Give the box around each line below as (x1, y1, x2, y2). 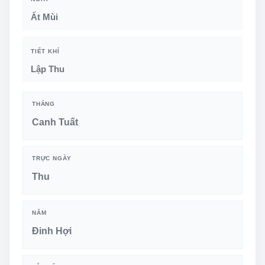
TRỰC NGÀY (32, 154, 72, 161)
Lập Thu (31, 63, 64, 74)
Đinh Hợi (32, 226, 72, 237)
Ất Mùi (31, 11, 58, 22)
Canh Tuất (32, 117, 78, 128)
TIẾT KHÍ (31, 47, 60, 54)
